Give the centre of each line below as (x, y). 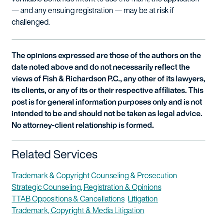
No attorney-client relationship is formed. (83, 125)
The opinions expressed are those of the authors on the (106, 55)
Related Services (54, 154)
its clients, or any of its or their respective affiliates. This (108, 90)
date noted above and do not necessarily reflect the (101, 67)
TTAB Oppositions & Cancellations (68, 199)
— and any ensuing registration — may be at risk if (93, 10)
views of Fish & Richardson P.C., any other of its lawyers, (108, 78)
